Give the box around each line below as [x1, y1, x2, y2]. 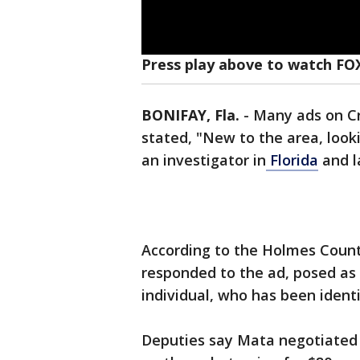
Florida [266, 150, 318, 170]
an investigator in [141, 150, 266, 170]
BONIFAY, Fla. [141, 105, 239, 125]
